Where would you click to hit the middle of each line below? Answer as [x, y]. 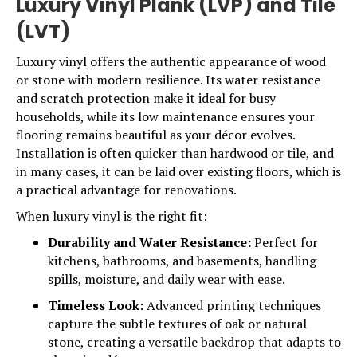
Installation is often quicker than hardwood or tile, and [175, 153]
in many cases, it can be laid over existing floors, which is [178, 172]
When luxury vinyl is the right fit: [112, 216]
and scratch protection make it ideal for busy [146, 98]
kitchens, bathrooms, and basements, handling [182, 261]
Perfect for [284, 243]
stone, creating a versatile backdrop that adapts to [194, 342]
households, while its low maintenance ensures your [165, 117]
